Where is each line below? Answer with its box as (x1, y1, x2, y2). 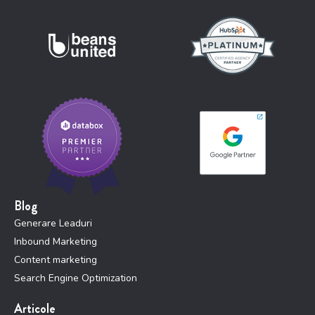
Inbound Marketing (14, 235, 97, 249)
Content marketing (14, 253, 97, 267)
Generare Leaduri (14, 217, 92, 231)
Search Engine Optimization (14, 271, 137, 285)
